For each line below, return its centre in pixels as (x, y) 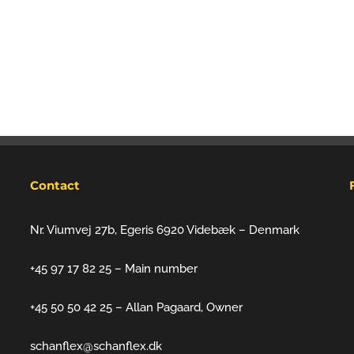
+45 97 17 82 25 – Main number (113, 269)
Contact (55, 185)
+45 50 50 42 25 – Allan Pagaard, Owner (136, 307)
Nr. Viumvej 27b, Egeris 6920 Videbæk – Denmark (164, 230)
